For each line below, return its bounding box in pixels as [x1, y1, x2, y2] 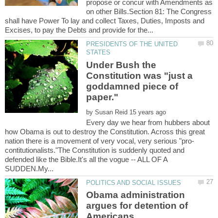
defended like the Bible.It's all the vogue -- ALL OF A [5, 155, 167, 163]
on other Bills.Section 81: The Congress [86, 7, 212, 16]
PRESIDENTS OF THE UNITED [86, 40, 178, 48]
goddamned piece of [86, 81, 179, 91]
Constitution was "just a [86, 70, 193, 81]
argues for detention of [86, 200, 188, 211]
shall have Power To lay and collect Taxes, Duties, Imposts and [5, 17, 204, 25]
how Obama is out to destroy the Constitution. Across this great [5, 127, 205, 136]
